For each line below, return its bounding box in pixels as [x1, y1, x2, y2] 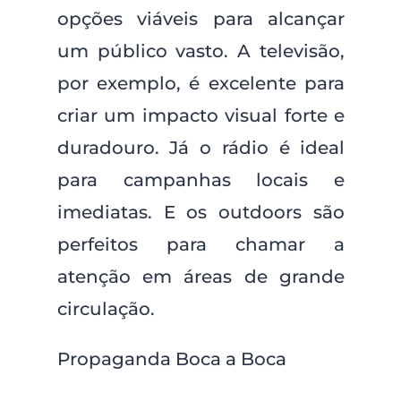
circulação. [56, 298, 155, 320]
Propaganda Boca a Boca [56, 348, 286, 370]
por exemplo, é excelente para [56, 73, 346, 94]
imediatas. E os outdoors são [56, 201, 346, 223]
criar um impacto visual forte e [56, 105, 346, 126]
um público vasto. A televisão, [56, 40, 346, 62]
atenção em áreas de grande [56, 266, 346, 287]
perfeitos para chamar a [56, 234, 346, 255]
